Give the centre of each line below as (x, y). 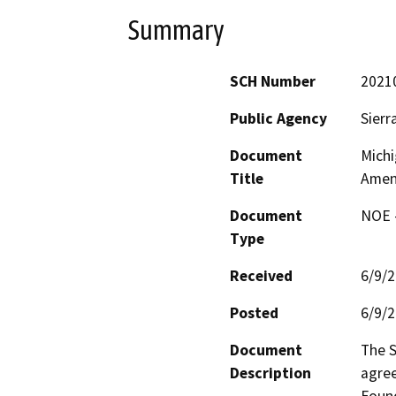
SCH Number (273, 82)
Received (261, 276)
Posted (254, 313)
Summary (176, 30)
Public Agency (278, 119)
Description (270, 373)
